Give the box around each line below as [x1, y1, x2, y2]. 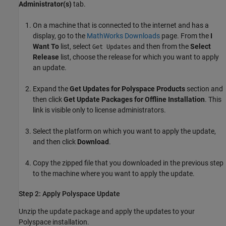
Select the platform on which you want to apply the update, [33, 127, 216, 135]
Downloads [123, 31, 160, 40]
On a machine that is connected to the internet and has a [33, 21, 209, 29]
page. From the [160, 31, 210, 40]
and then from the [131, 42, 190, 50]
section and [185, 84, 223, 93]
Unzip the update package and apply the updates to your [19, 207, 195, 215]
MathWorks [87, 31, 123, 40]
